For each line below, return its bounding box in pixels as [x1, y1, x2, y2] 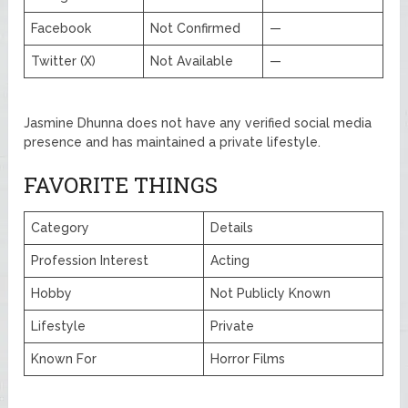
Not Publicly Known [210, 285, 331, 301]
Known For [31, 351, 97, 366]
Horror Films [210, 351, 286, 366]
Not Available [150, 53, 234, 68]
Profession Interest [31, 252, 149, 268]
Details [210, 219, 254, 235]
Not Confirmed [150, 20, 241, 36]
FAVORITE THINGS [24, 169, 219, 199]
